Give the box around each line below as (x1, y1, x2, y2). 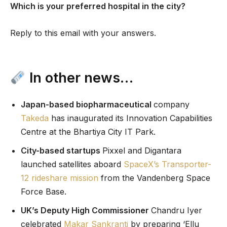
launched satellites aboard (21, 159, 124, 170)
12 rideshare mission (21, 173, 98, 183)
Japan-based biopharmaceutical (21, 99, 154, 110)
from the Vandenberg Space (98, 173, 210, 183)
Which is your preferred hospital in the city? (10, 1, 185, 12)
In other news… (25, 69, 133, 87)
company (154, 99, 190, 110)
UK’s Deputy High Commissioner (21, 205, 151, 216)
